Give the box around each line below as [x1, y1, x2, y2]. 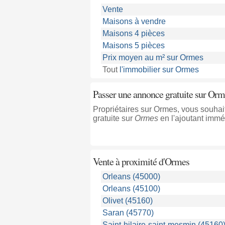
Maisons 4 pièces [102, 29, 165, 38]
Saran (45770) [102, 208, 154, 217]
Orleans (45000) [102, 172, 160, 181]
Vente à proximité [92, 155, 159, 168]
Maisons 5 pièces [102, 41, 165, 50]
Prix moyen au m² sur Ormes [102, 53, 203, 62]
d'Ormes [158, 155, 189, 168]
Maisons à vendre [102, 17, 166, 26]
